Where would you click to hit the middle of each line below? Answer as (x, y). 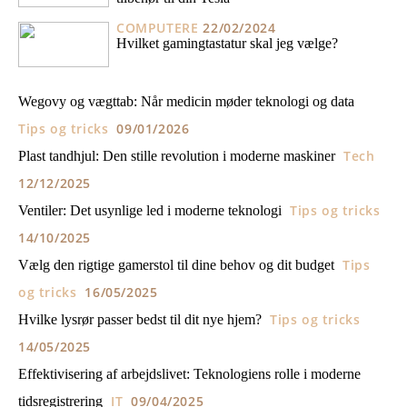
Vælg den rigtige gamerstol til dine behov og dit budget (176, 265)
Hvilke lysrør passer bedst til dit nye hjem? (140, 319)
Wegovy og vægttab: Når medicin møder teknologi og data (186, 101)
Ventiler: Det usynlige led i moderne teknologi (150, 210)
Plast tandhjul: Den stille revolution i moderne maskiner (177, 156)
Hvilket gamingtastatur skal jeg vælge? (227, 43)
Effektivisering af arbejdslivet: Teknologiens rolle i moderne (189, 374)
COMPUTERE (158, 28)
